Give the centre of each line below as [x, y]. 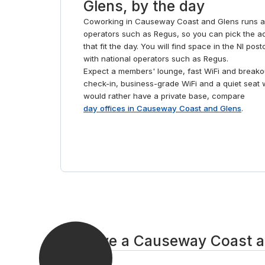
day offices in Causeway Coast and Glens [162, 108]
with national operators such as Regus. [156, 58]
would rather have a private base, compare [164, 96]
